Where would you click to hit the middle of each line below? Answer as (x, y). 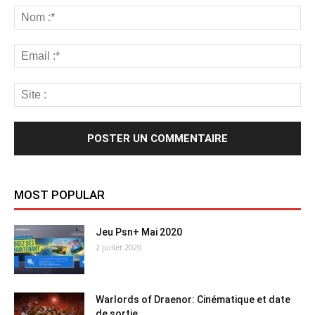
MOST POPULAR (59, 195)
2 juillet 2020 (118, 247)
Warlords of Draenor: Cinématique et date (193, 300)
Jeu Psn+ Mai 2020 (139, 232)
